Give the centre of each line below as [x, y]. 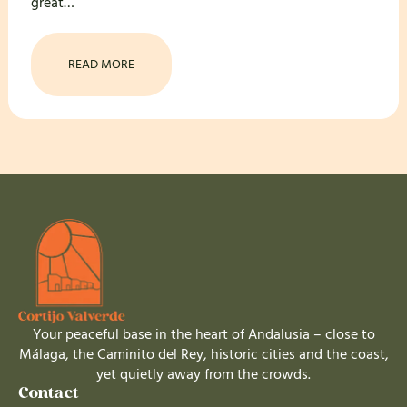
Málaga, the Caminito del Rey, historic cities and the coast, [203, 354]
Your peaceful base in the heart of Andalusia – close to [203, 334]
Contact [48, 393]
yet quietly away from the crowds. [203, 374]
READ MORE [101, 65]
